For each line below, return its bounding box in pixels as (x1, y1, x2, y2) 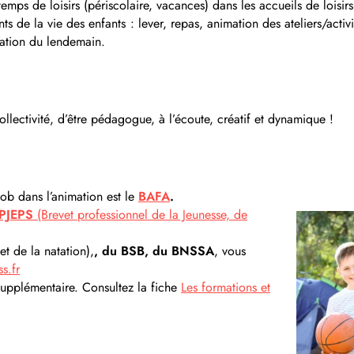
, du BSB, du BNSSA (94, 242, 214, 260)
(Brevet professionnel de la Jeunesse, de (33, 205, 247, 224)
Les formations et (181, 278, 270, 296)
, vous (214, 242, 246, 260)
